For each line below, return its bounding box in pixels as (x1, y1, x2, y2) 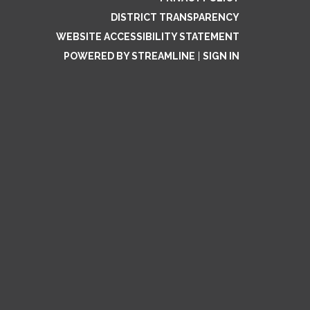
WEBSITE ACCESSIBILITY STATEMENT (56, 31, 239, 42)
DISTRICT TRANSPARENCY (111, 12, 239, 23)
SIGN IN (203, 51, 239, 62)
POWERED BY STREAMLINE (64, 51, 195, 62)
